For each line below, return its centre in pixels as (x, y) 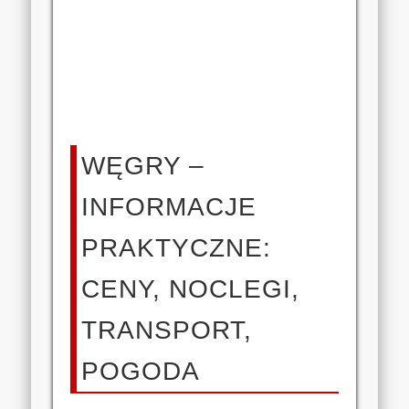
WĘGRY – (143, 165)
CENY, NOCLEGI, (191, 288)
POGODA (141, 371)
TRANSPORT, (167, 330)
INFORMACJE (169, 206)
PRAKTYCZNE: (177, 247)
